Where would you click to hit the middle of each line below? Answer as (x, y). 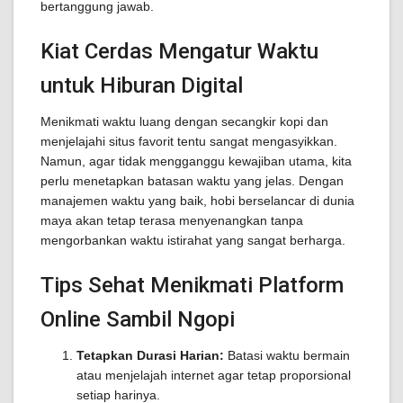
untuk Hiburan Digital (142, 85)
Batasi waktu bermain (287, 355)
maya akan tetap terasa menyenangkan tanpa (172, 220)
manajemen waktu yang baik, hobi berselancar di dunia (197, 201)
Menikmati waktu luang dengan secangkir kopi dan (184, 121)
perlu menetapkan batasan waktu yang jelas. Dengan (192, 181)
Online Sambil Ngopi (138, 319)
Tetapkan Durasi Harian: (150, 355)
